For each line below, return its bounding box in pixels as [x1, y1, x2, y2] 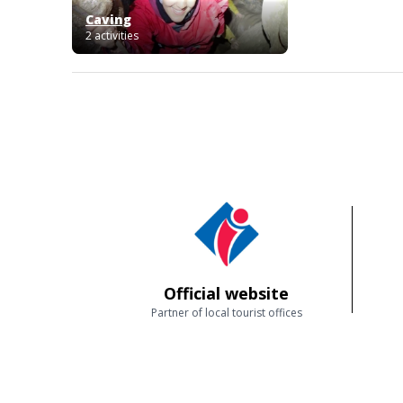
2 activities [85, 28, 139, 43]
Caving [85, 11, 131, 28]
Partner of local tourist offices [150, 305, 302, 320]
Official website [164, 282, 289, 304]
